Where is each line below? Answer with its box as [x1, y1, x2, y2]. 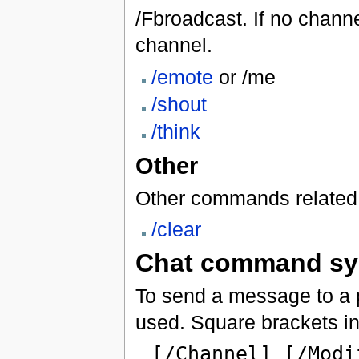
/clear [151, 217, 201, 240]
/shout [151, 93, 207, 116]
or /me [212, 65, 276, 88]
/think [151, 120, 200, 143]
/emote [151, 65, 213, 88]
